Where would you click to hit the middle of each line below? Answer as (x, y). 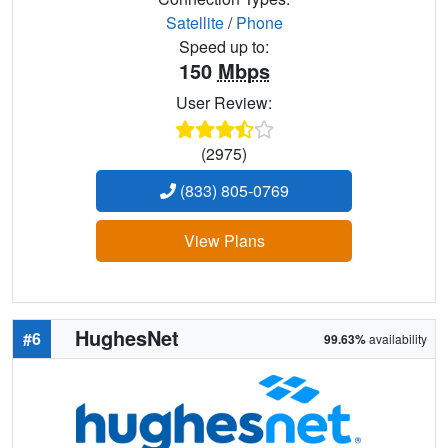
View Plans (224, 240)
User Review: (224, 102)
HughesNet (127, 337)
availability (396, 338)
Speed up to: (224, 46)
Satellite (194, 22)
